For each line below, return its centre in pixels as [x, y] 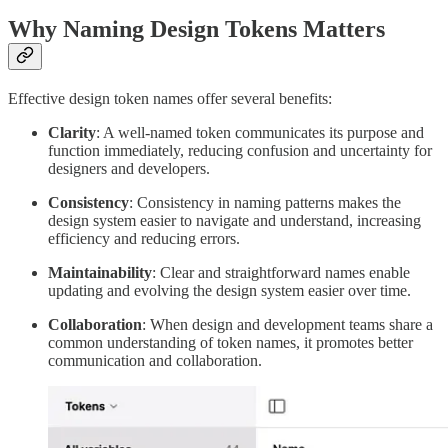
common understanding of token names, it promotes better [230, 342]
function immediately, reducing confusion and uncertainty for [240, 150]
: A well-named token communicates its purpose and [260, 132]
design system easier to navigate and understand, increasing [234, 220]
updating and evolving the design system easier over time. [229, 290]
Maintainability [100, 272]
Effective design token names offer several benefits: [170, 98]
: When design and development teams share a [287, 324]
